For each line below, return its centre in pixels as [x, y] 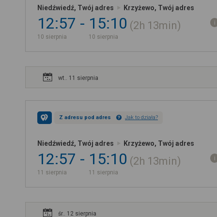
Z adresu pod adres [85, 117]
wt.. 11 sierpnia [78, 78]
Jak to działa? [141, 117]
